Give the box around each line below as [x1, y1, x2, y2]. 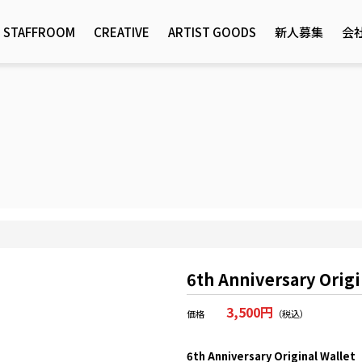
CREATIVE [94, 23, 150, 40]
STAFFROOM [3, 23, 76, 40]
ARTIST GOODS [168, 23, 257, 40]
